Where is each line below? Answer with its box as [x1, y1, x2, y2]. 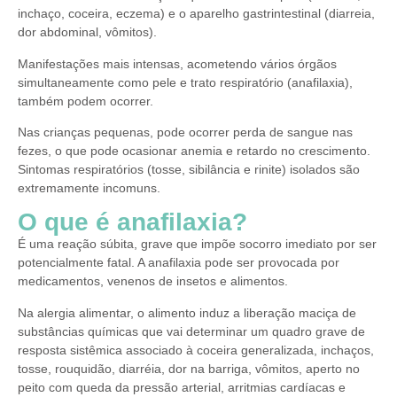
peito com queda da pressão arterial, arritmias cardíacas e [18, 379, 346, 394]
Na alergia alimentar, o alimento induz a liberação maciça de [18, 305, 356, 320]
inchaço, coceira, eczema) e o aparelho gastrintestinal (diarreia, [18, 6, 375, 21]
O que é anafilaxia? [18, 208, 247, 237]
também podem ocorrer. [18, 93, 153, 108]
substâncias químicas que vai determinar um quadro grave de [18, 323, 365, 339]
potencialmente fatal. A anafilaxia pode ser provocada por [18, 255, 339, 270]
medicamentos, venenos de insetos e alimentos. [18, 274, 288, 289]
